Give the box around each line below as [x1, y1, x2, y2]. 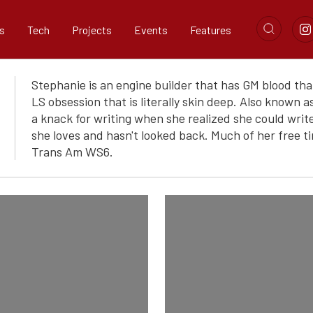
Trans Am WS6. [31, 144, 113, 159]
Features [190, 22, 231, 36]
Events [134, 22, 168, 36]
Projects [72, 22, 112, 36]
